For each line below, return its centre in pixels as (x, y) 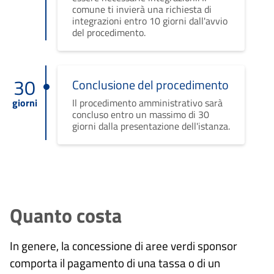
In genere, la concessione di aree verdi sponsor (124, 245)
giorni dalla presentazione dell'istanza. (151, 126)
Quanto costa (66, 215)
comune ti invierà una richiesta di (142, 9)
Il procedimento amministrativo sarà (147, 102)
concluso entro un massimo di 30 (140, 114)
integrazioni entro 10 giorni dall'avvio (150, 20)
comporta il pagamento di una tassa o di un (115, 262)
